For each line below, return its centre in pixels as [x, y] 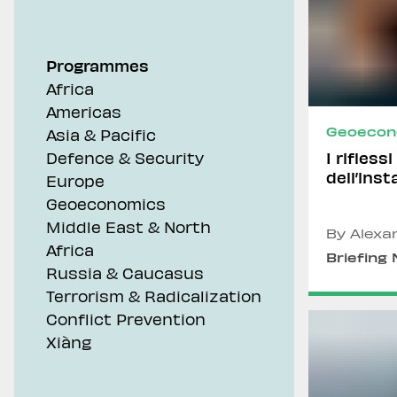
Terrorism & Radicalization [154, 296]
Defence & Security [125, 157]
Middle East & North [128, 226]
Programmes [97, 65]
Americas [84, 111]
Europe [75, 180]
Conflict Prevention [126, 319]
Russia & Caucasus [125, 272]
